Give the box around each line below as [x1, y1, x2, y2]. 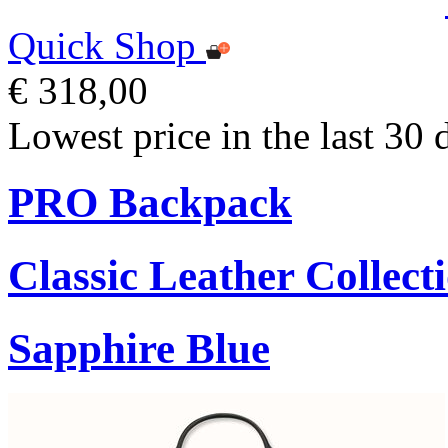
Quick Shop [8, 23, 196, 67]
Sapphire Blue [8, 324, 270, 372]
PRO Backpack [8, 178, 292, 226]
